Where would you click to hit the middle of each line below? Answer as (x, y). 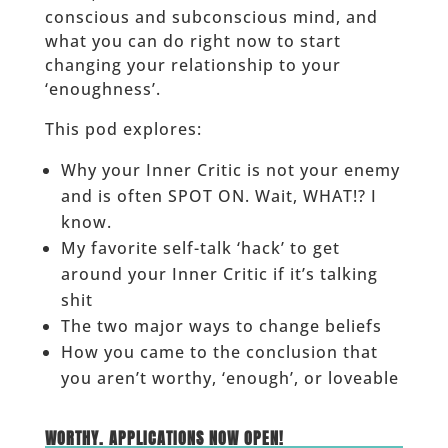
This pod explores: (123, 129)
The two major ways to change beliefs (221, 326)
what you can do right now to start (192, 41)
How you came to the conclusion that (219, 352)
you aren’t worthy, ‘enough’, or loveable (229, 378)
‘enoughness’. (102, 89)
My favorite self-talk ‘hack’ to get (200, 248)
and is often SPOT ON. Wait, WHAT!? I (218, 196)
